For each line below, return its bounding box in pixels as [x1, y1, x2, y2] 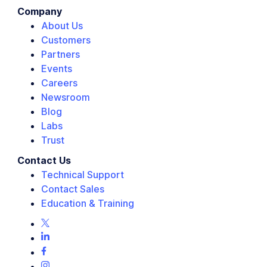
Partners [41, 48, 80, 60]
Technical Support [41, 168, 124, 181]
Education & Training [41, 197, 134, 209]
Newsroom [41, 91, 90, 103]
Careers [41, 76, 77, 89]
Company [17, 5, 62, 17]
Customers [41, 33, 91, 46]
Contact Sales [41, 182, 104, 195]
